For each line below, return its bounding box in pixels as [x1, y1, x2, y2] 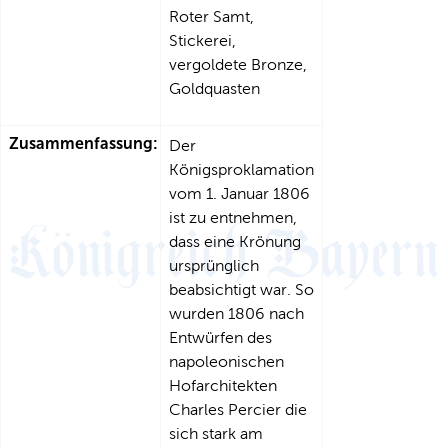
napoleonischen [169, 353, 284, 370]
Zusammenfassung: [9, 134, 158, 153]
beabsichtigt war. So [169, 281, 314, 298]
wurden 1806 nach [169, 305, 304, 322]
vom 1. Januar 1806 [169, 185, 310, 202]
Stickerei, [169, 32, 236, 49]
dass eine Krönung [169, 233, 301, 250]
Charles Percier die [169, 401, 307, 418]
